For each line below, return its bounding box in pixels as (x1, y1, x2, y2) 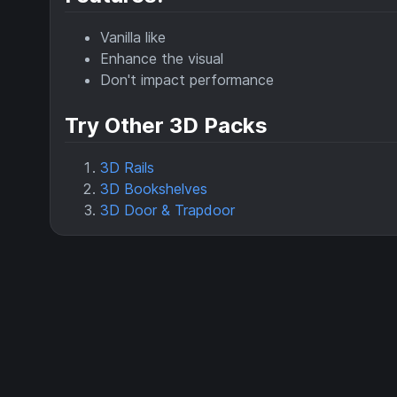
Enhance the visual (100, 50, 223, 68)
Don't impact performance (100, 71, 274, 90)
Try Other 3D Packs (65, 113, 268, 139)
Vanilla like (100, 28, 166, 47)
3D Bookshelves (100, 180, 207, 198)
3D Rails (100, 159, 154, 177)
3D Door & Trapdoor (100, 201, 235, 220)
